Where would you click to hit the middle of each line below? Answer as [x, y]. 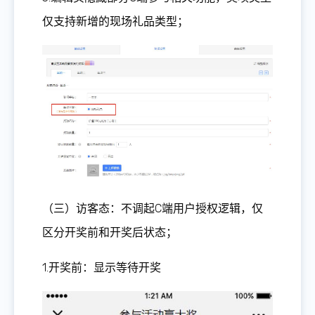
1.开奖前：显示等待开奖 [102, 267]
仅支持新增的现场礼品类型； [115, 21]
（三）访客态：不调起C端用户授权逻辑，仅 [153, 208]
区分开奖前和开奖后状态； [110, 232]
